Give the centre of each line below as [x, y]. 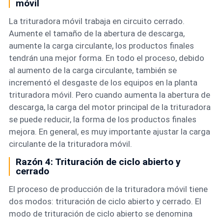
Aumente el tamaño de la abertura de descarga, [96, 33]
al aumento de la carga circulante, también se [93, 70]
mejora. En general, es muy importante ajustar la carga [109, 131]
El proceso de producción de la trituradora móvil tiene [108, 189]
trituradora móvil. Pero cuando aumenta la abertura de [109, 95]
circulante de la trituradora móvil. [70, 144]
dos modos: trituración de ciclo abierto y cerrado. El [105, 201]
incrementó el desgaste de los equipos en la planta [103, 82]
